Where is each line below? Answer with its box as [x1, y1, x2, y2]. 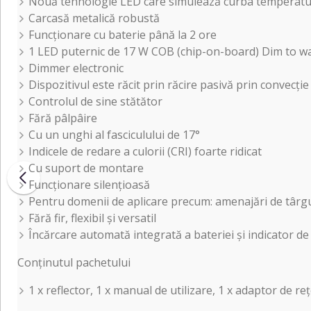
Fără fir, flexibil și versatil [28, 210, 156, 226]
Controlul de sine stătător [28, 93, 162, 109]
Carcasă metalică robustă [28, 10, 160, 26]
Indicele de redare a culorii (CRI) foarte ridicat [28, 143, 262, 159]
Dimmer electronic [28, 60, 124, 76]
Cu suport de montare [28, 160, 144, 176]
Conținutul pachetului [17, 254, 131, 270]
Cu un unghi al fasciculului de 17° [28, 126, 200, 142]
